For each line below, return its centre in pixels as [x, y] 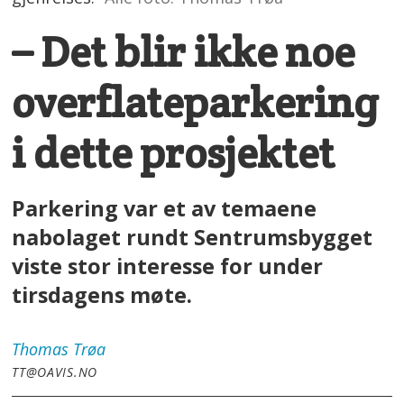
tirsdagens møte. [105, 295]
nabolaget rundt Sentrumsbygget [193, 238]
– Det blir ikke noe [184, 52]
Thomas [41, 349]
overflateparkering [195, 103]
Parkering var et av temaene [165, 209]
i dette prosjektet [174, 153]
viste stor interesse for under [168, 266]
